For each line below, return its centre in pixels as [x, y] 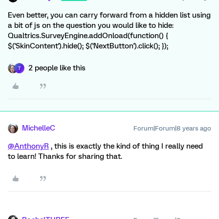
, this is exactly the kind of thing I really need [126, 146]
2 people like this [57, 68]
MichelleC [39, 128]
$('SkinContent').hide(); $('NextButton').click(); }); [88, 46]
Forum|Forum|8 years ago [172, 129]
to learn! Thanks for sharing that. [65, 157]
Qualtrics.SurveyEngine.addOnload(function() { [88, 36]
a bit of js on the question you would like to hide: [91, 26]
